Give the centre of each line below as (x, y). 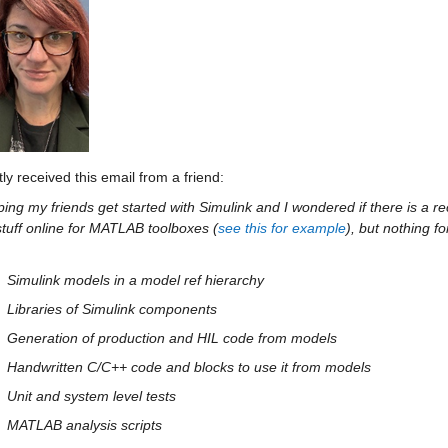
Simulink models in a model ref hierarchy (135, 280)
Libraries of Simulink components (112, 309)
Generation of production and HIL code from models (172, 338)
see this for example (282, 228)
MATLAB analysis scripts (84, 425)
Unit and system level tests (91, 396)
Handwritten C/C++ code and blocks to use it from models (189, 367)
